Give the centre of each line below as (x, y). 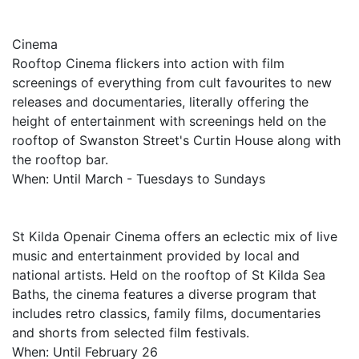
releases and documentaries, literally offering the (160, 102)
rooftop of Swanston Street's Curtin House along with (176, 140)
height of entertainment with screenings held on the (169, 121)
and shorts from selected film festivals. (131, 333)
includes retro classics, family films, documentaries (166, 313)
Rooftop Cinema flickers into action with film (148, 63)
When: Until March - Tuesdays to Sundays (139, 179)
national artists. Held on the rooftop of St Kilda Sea (169, 275)
